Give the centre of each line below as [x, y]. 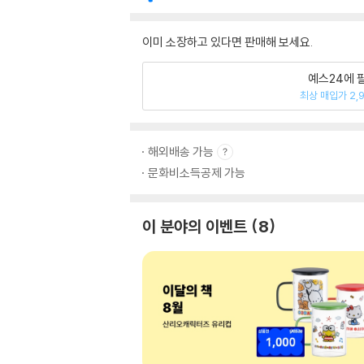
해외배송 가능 [181, 152]
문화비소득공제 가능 [197, 173]
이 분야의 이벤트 [195, 226]
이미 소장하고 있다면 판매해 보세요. [227, 42]
